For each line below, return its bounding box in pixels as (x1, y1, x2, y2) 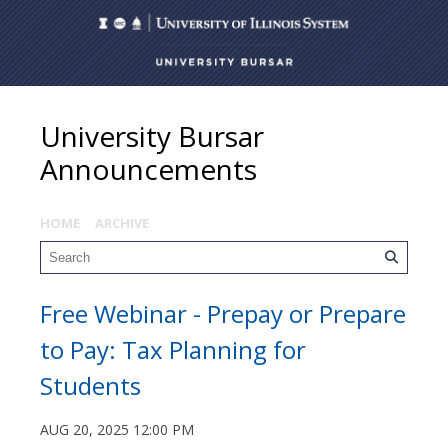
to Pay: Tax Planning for (40, 333, 306, 367)
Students (40, 369, 141, 403)
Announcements (40, 150, 257, 189)
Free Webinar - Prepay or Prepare (40, 297, 406, 331)
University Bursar (40, 117, 264, 156)
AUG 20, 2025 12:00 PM (40, 420, 194, 440)
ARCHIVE (95, 214, 149, 233)
